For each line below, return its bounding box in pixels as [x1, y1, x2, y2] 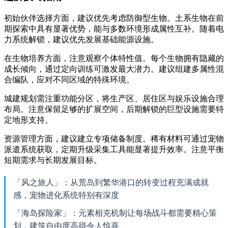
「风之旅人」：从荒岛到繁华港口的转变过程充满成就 [13, 178, 209, 187]
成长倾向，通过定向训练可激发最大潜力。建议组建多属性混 [4, 64, 224, 73]
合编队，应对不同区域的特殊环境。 [4, 75, 134, 84]
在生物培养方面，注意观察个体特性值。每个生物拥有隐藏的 [4, 53, 224, 63]
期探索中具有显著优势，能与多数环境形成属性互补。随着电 [4, 24, 224, 33]
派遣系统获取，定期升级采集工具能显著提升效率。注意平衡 [4, 145, 224, 154]
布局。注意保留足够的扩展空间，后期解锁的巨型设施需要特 [4, 104, 224, 113]
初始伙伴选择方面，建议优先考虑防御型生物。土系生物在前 [4, 13, 224, 22]
